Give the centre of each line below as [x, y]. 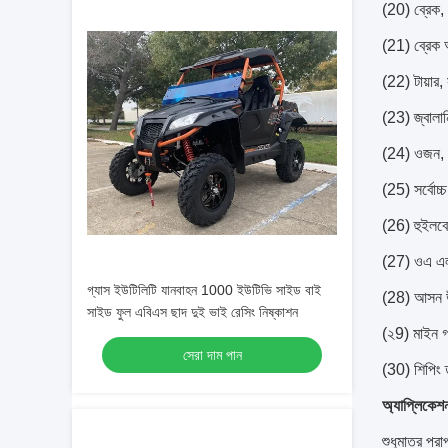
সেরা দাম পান [212, 355]
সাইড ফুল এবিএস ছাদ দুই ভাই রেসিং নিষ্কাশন [192, 312]
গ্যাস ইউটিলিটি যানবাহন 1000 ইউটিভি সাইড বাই [204, 290]
